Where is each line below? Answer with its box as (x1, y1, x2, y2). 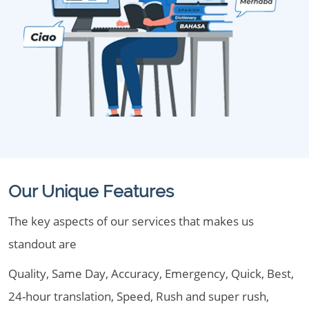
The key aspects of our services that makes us (8, 213, 254, 229)
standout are (8, 236, 77, 252)
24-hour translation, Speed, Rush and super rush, (8, 288, 269, 304)
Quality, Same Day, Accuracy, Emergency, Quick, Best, (8, 266, 294, 281)
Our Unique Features (8, 181, 174, 201)
